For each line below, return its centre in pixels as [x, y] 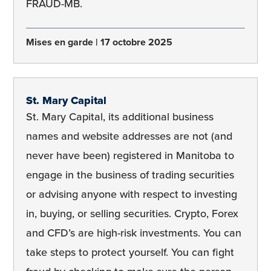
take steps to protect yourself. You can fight [130, 252]
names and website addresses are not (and [129, 136]
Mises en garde [61, 42]
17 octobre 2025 [136, 42]
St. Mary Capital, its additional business [120, 116]
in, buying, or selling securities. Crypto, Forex [132, 213]
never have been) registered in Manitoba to [130, 155]
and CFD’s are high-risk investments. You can [134, 233]
